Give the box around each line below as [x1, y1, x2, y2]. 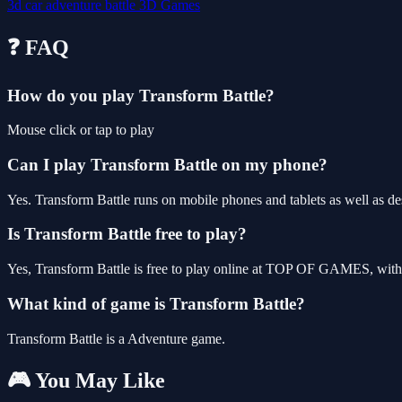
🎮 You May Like [7, 369, 165, 393]
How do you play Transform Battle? [7, 85, 275, 105]
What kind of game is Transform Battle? [7, 293, 305, 313]
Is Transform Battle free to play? [7, 224, 247, 244]
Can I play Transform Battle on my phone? [7, 154, 328, 174]
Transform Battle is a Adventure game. [7, 330, 225, 346]
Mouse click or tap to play [7, 122, 154, 138]
